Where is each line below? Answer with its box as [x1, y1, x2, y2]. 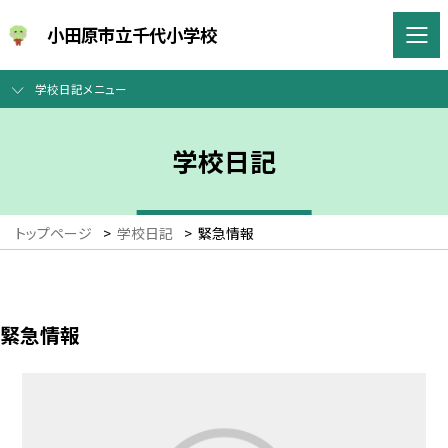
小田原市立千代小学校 [47, 21, 218, 47]
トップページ [15, 223, 92, 244]
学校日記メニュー [34, 80, 127, 98]
